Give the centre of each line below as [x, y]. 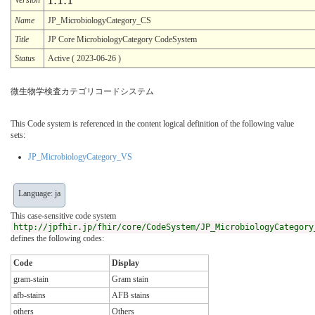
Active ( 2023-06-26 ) [84, 58]
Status [25, 58]
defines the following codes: [57, 238]
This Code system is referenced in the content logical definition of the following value [152, 123]
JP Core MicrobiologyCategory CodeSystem [122, 39]
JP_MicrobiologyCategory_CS [99, 20]
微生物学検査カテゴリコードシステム [82, 91]
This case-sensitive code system [63, 216]
